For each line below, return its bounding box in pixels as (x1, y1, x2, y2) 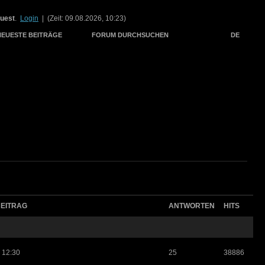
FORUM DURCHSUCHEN (92, 31, 169, 38)
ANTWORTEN (169, 201, 215, 210)
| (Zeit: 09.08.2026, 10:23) (38, 14, 126, 22)
